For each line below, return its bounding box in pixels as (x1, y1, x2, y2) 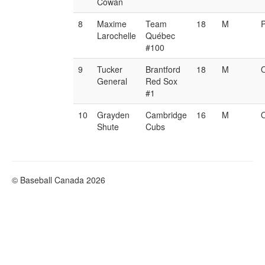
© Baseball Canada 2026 (12, 174, 105, 186)
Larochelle (97, 30, 137, 41)
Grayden (97, 109, 130, 121)
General (97, 75, 128, 87)
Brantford (146, 63, 181, 75)
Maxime (97, 18, 127, 30)
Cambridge (146, 109, 188, 121)
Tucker (97, 63, 123, 75)
